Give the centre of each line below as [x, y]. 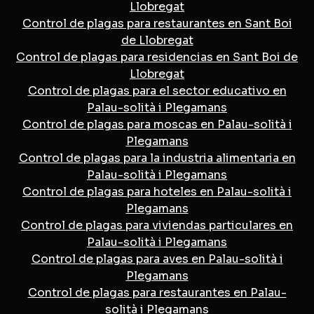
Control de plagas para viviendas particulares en [157, 225]
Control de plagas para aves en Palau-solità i [157, 259]
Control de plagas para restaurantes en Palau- [157, 292]
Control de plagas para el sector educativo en [157, 90]
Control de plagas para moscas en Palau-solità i [157, 124]
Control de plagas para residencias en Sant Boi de [157, 57]
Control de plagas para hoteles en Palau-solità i [157, 191]
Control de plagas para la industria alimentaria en [157, 158]
